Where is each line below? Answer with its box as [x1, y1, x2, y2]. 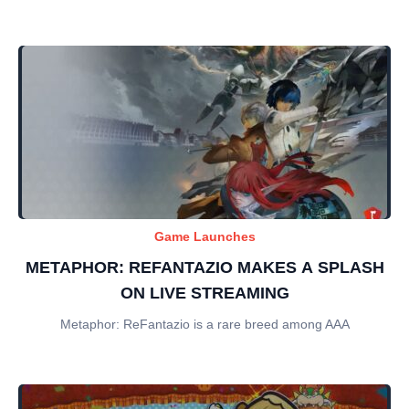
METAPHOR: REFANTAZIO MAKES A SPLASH [25, 258, 384, 277]
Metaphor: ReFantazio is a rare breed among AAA [59, 317, 350, 331]
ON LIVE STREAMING [120, 284, 289, 302]
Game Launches [153, 229, 256, 244]
